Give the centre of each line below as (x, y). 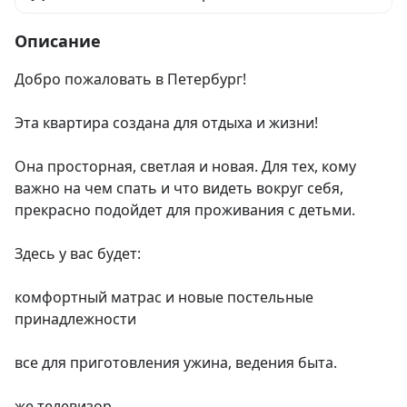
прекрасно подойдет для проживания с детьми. (185, 210)
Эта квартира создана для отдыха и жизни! (166, 123)
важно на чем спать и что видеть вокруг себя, (179, 189)
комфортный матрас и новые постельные (164, 298)
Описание (58, 41)
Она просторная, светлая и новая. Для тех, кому (185, 167)
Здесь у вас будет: (78, 254)
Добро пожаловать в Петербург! (130, 79)
